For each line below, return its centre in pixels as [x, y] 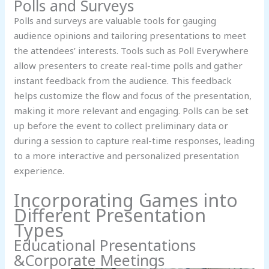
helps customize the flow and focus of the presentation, [133, 96]
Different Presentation [110, 216]
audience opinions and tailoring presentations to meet [130, 36]
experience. [39, 171]
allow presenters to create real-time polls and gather [128, 66]
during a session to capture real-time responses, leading [134, 141]
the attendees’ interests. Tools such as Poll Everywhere [131, 51]
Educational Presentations [105, 245]
